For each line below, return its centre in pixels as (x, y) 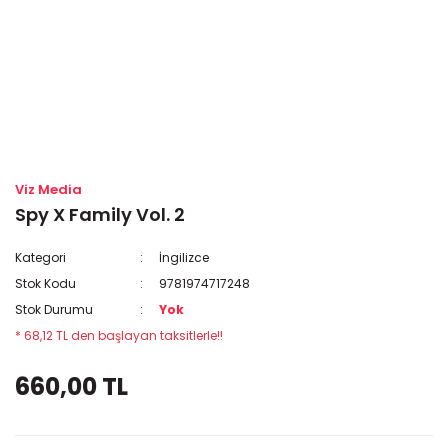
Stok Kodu (45, 283)
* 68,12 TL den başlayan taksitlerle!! (119, 335)
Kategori (40, 257)
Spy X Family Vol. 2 (100, 214)
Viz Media (48, 189)
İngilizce (184, 257)
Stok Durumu (54, 309)
